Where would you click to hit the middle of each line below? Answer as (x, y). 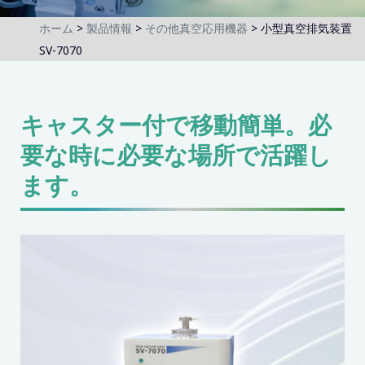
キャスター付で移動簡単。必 (176, 125)
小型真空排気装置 (306, 29)
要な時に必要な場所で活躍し (176, 155)
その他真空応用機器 (196, 29)
